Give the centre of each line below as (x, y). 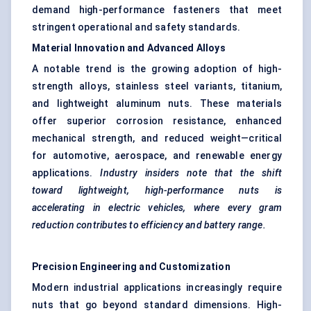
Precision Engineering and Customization (131, 267)
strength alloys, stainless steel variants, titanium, (157, 86)
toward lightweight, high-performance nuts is (157, 191)
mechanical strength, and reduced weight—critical (157, 138)
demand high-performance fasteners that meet (157, 10)
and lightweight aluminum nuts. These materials (157, 104)
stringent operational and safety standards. (136, 27)
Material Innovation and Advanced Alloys (129, 48)
